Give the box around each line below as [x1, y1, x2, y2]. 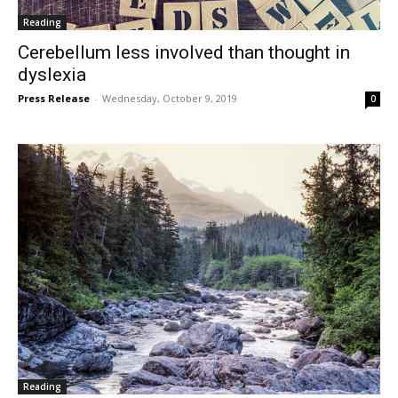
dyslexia [18, 64, 86, 86]
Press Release [18, 92, 90, 106]
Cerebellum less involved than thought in [18, 42, 350, 64]
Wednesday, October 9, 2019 [102, 92, 237, 106]
